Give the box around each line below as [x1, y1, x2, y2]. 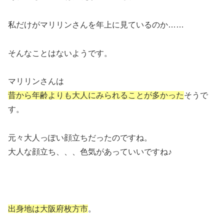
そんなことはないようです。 [8, 48, 112, 57]
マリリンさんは [8, 77, 64, 86]
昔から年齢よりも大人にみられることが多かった [8, 91, 184, 100]
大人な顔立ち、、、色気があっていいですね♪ [8, 147, 172, 156]
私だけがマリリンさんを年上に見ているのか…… [8, 20, 184, 29]
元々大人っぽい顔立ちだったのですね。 [8, 133, 152, 142]
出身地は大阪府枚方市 [8, 204, 88, 213]
